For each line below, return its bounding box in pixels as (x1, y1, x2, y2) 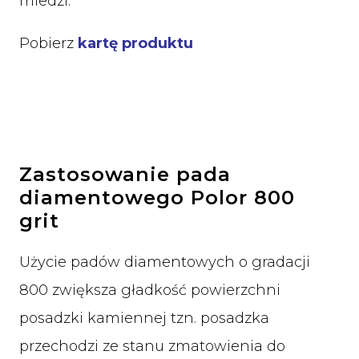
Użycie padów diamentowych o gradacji (19, 252, 310, 271)
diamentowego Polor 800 (19, 185, 295, 209)
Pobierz (19, 34, 78, 53)
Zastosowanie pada (19, 162, 231, 186)
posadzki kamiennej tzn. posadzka (19, 309, 269, 327)
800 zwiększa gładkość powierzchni (19, 280, 280, 299)
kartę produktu (78, 34, 193, 53)
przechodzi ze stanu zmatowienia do (19, 337, 285, 355)
